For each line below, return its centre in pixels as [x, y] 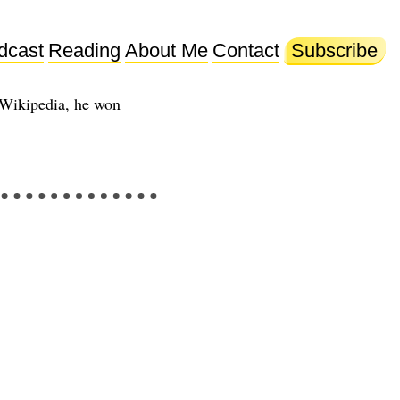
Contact [246, 50]
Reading [84, 50]
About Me [166, 50]
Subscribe [335, 50]
